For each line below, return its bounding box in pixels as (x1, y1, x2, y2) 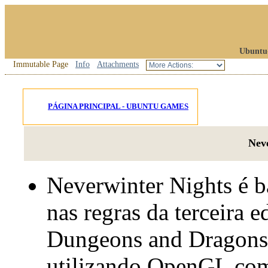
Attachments (97, 60, 139, 69)
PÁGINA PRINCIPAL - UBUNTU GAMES (48, 102, 188, 111)
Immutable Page (13, 60, 68, 69)
